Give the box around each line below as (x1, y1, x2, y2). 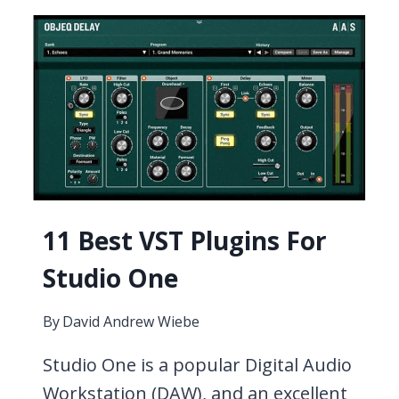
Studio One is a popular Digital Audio (43, 353, 352, 378)
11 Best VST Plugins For (43, 224, 327, 258)
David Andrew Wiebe (62, 312, 200, 332)
